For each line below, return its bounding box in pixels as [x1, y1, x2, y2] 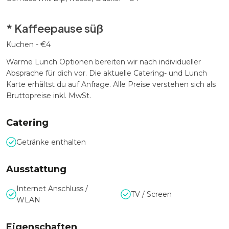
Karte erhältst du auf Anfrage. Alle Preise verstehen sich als [6, 80, 216, 89]
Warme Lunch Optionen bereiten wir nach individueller [6, 57, 201, 66]
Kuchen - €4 [6, 40, 51, 49]
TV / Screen [131, 190, 172, 199]
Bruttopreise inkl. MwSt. [6, 91, 91, 100]
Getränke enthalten [16, 138, 86, 147]
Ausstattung [6, 164, 66, 175]
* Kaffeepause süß [6, 21, 103, 35]
